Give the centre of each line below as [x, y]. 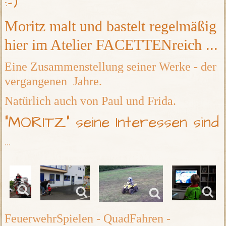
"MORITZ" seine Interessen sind [112, 123]
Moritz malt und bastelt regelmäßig [111, 26]
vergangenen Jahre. [53, 81]
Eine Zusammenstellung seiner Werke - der [111, 67]
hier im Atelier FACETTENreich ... [111, 45]
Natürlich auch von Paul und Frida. [91, 101]
